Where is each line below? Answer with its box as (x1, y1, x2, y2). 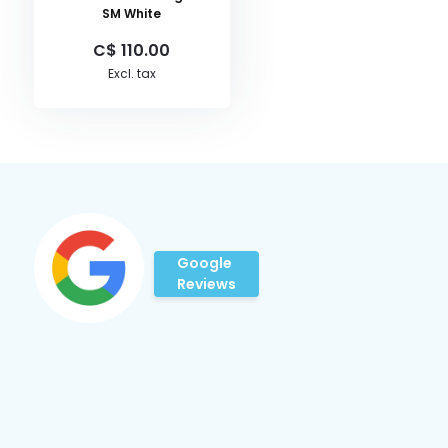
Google (176, 252, 232, 273)
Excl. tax (107, 64, 156, 82)
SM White (102, 4, 162, 22)
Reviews (176, 273, 236, 294)
